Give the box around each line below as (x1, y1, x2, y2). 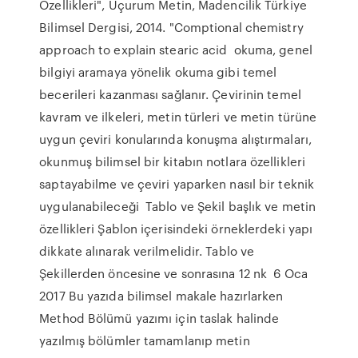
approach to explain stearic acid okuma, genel (39, 41, 312, 58)
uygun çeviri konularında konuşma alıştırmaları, (39, 130, 312, 148)
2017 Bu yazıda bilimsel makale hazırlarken (39, 287, 284, 304)
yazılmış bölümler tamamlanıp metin (39, 332, 250, 349)
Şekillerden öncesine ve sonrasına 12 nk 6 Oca (39, 265, 308, 282)
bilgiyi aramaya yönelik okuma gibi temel (39, 63, 277, 81)
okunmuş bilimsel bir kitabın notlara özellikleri (39, 153, 306, 170)
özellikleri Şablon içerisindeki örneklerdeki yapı (39, 220, 313, 237)
